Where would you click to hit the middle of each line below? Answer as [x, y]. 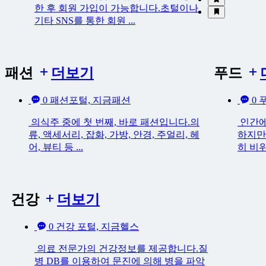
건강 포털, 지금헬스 [97, 226]
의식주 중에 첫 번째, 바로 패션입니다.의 [114, 122]
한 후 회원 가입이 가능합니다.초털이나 [116, 8]
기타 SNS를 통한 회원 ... [85, 20]
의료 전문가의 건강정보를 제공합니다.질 [121, 248]
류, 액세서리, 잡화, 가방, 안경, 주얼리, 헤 [114, 134]
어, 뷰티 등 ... [56, 147]
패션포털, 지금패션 [90, 100]
